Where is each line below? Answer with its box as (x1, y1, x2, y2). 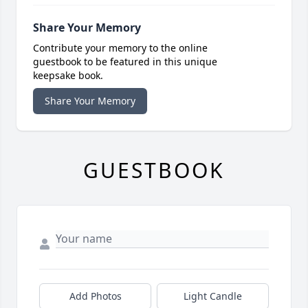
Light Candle (184, 289, 242, 302)
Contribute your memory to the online (33, 41, 208, 54)
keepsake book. (33, 68, 103, 82)
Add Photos (69, 289, 122, 302)
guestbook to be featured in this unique (33, 54, 217, 68)
